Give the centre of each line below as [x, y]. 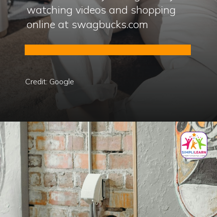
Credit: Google [50, 81]
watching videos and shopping [101, 9]
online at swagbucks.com [88, 24]
